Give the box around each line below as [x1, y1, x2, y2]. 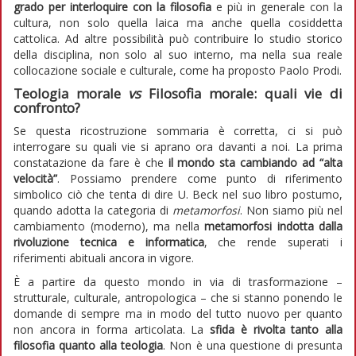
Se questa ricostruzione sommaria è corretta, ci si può [14, 123, 342, 139]
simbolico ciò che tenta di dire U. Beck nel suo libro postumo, [14, 187, 342, 203]
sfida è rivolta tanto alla [210, 322, 343, 338]
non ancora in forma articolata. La [14, 322, 211, 338]
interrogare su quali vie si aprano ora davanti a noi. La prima [14, 139, 342, 155]
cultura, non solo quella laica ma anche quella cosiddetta [14, 15, 342, 31]
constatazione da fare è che [14, 155, 168, 171]
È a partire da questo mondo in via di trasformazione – [14, 274, 342, 290]
